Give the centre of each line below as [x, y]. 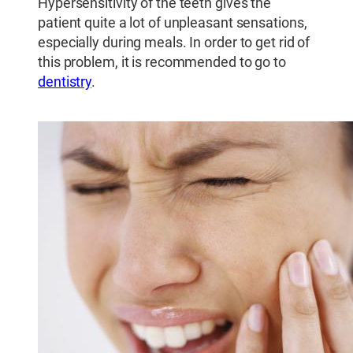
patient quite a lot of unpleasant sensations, [173, 23]
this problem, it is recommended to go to [162, 63]
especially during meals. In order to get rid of [174, 43]
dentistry [65, 82]
